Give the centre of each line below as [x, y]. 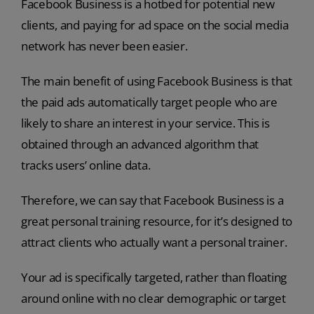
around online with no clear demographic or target [153, 298]
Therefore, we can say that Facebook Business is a [152, 200]
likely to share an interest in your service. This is [145, 123]
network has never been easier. [104, 46]
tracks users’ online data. [86, 165]
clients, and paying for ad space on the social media [155, 25]
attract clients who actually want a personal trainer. [154, 242]
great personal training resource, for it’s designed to [157, 221]
